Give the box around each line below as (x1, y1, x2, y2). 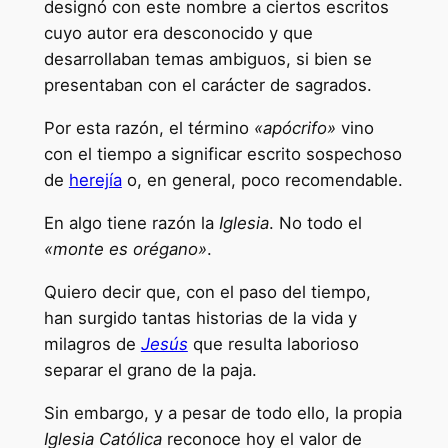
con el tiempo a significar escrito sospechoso (43, 144, 402, 165)
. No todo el (268, 213, 362, 234)
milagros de (43, 333, 141, 354)
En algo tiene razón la (43, 213, 219, 234)
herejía (68, 170, 122, 191)
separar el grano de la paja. (43, 359, 257, 380)
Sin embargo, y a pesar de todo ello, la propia (43, 402, 402, 423)
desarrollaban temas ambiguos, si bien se (43, 49, 372, 70)
